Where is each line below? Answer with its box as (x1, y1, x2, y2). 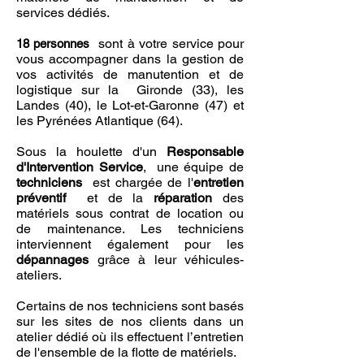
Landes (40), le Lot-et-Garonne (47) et (16, 97, 244, 113)
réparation (154, 190, 213, 206)
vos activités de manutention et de (16, 67, 244, 82)
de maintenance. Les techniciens (16, 221, 244, 236)
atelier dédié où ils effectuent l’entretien (16, 329, 244, 344)
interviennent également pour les (16, 236, 244, 252)
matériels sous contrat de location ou (16, 206, 244, 221)
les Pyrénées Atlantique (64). (16, 113, 183, 128)
